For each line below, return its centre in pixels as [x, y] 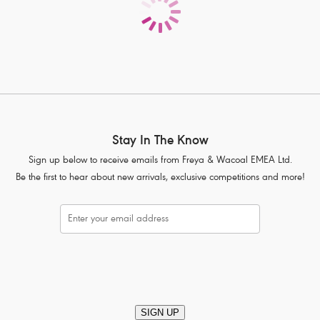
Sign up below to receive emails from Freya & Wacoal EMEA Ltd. [160, 161]
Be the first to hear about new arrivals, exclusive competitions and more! [160, 179]
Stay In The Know [160, 142]
